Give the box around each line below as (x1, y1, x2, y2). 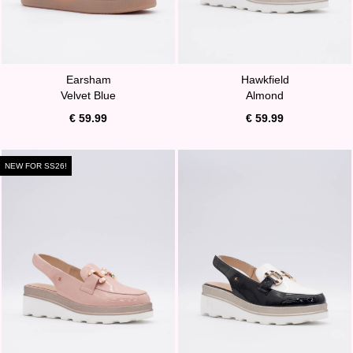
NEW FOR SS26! (5, 161, 67, 170)
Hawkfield (240, 72, 289, 86)
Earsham (65, 72, 111, 86)
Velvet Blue (61, 88, 116, 102)
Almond (246, 88, 284, 102)
